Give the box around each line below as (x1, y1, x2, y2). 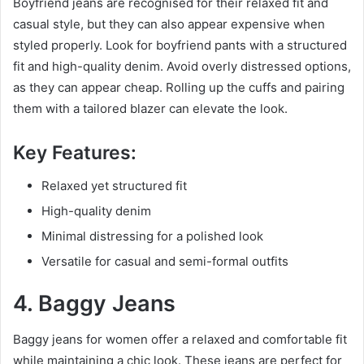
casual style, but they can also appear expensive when (13, 16, 325, 32)
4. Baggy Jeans (13, 289, 175, 317)
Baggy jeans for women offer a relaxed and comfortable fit (13, 331, 347, 348)
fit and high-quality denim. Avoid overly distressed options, (13, 58, 351, 75)
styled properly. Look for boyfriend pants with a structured (13, 37, 347, 54)
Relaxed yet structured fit (41, 177, 187, 193)
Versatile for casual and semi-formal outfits (41, 253, 288, 269)
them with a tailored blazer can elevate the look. (13, 101, 288, 117)
